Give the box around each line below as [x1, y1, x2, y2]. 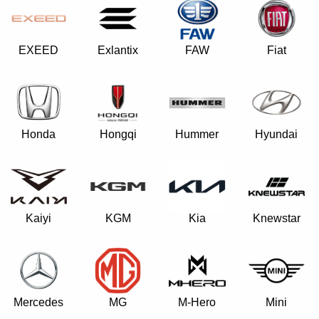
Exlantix [98, 44, 139, 56]
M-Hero [178, 296, 216, 308]
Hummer [175, 128, 219, 140]
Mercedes [14, 296, 64, 308]
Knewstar [252, 212, 300, 224]
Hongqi [99, 127, 137, 140]
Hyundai [255, 128, 298, 140]
